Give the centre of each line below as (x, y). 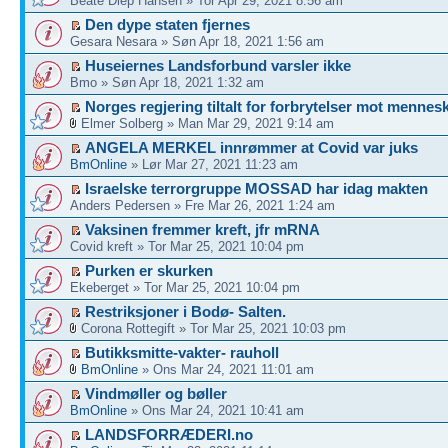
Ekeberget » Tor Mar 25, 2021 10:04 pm (185, 287)
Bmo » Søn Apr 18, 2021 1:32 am (167, 82)
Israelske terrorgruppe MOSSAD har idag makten (256, 188)
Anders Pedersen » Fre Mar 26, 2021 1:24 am (202, 205)
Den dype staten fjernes (167, 24)
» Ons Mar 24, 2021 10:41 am (215, 410)
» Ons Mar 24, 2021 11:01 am (226, 369)
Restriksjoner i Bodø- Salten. (185, 311)
